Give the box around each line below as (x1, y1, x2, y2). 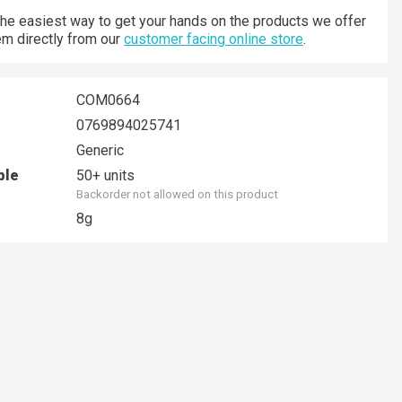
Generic (76, 142, 124, 159)
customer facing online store (124, 31, 303, 48)
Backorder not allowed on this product (76, 188, 278, 201)
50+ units (76, 167, 135, 184)
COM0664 (76, 92, 140, 109)
